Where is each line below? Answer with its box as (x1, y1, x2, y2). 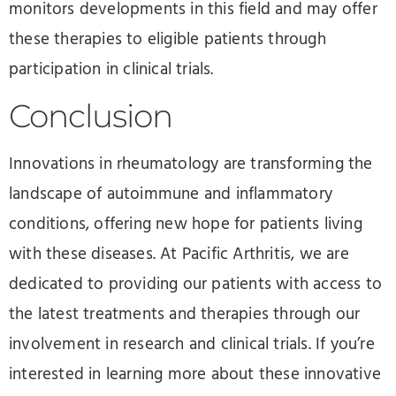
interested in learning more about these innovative (9, 362, 382, 389)
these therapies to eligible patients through (9, 26, 326, 53)
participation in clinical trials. (9, 56, 214, 83)
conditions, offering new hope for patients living (9, 211, 362, 239)
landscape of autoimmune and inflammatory (9, 181, 333, 209)
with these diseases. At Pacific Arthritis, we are (9, 241, 349, 269)
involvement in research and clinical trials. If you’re (9, 331, 375, 359)
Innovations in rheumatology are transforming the (9, 151, 373, 179)
